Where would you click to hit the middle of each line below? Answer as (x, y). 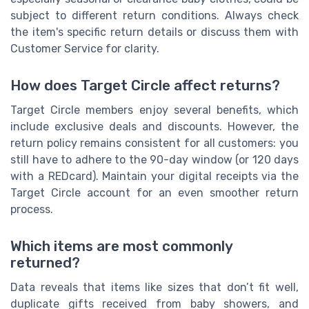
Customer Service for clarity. (85, 48)
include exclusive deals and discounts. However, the (154, 126)
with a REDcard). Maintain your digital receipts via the (154, 176)
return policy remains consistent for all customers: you (154, 143)
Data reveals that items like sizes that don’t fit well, (154, 287)
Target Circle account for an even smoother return (154, 192)
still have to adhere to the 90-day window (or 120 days (154, 159)
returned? (45, 262)
